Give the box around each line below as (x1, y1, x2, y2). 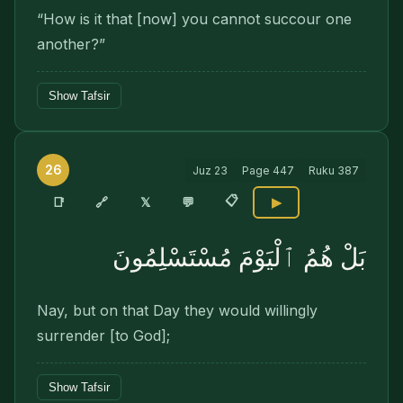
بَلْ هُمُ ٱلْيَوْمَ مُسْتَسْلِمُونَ (112, 244, 366, 272)
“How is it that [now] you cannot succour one (37, 10, 352, 28)
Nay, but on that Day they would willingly (37, 301, 318, 319)
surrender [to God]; (37, 327, 170, 345)
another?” (37, 35, 105, 53)
